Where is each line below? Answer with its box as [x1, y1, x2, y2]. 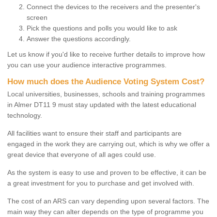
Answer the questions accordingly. [27, 34, 131, 43]
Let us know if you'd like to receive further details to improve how [7, 50, 205, 58]
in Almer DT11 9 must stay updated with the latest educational [7, 100, 196, 108]
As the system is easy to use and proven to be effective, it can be [7, 168, 206, 176]
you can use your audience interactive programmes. [7, 61, 169, 69]
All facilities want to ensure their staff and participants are [7, 129, 182, 137]
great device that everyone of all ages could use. [7, 150, 156, 158]
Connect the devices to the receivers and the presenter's [27, 2, 200, 11]
